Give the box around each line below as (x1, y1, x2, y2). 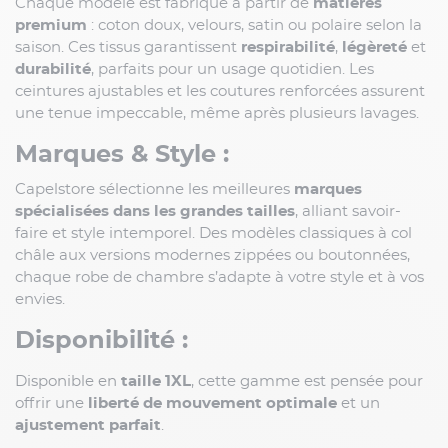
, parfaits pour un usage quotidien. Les (91, 61, 374, 77)
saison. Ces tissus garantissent (15, 39, 241, 55)
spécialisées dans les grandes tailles (15, 203, 295, 219)
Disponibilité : (15, 328, 188, 353)
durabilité (15, 61, 91, 77)
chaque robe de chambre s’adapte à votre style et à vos (15, 269, 424, 285)
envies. (15, 291, 65, 307)
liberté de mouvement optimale (88, 395, 337, 411)
